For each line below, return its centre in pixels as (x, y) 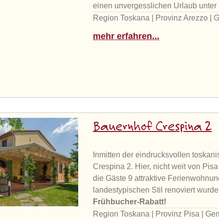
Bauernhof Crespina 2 (153, 127)
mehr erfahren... (126, 36)
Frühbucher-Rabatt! (130, 202)
